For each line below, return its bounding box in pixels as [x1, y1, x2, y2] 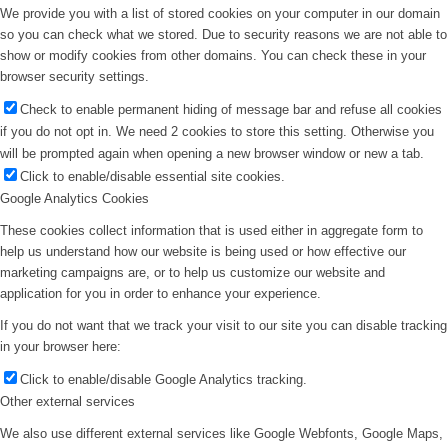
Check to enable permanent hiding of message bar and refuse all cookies [20, 102, 442, 118]
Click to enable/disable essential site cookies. [20, 169, 285, 185]
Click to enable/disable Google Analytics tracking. [20, 372, 307, 388]
